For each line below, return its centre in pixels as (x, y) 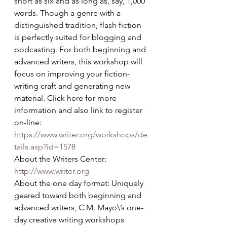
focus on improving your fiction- (72, 74)
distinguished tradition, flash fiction (79, 25)
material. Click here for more (66, 98)
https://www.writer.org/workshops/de (81, 135)
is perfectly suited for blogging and (79, 37)
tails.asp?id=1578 (45, 147)
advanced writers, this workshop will (79, 62)
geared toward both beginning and (79, 195)
